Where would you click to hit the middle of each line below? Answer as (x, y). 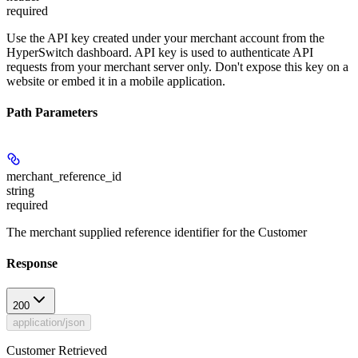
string (20, 190)
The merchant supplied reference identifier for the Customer (157, 232)
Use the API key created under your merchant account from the (165, 38)
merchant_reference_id (64, 176)
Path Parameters (52, 113)
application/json (49, 323)
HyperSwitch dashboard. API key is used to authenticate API (160, 53)
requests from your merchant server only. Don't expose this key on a (177, 67)
